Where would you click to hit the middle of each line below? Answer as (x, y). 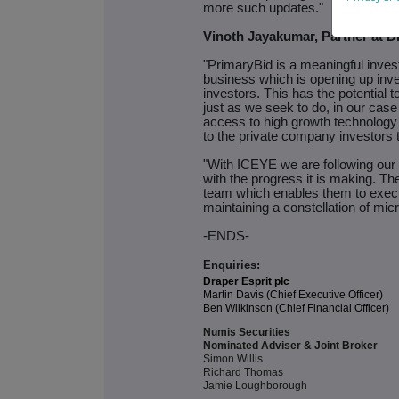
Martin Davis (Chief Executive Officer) (293, 295)
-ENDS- (226, 236)
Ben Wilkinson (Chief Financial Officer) (296, 309)
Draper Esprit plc (246, 282)
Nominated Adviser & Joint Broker (290, 346)
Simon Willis (233, 359)
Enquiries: (232, 265)
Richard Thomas (243, 373)
